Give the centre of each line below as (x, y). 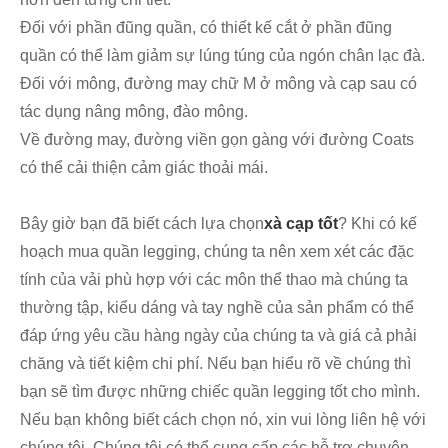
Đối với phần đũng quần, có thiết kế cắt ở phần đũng (206, 28)
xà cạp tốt (301, 224)
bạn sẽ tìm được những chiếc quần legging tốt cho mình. (220, 392)
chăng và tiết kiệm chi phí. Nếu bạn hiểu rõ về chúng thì (215, 364)
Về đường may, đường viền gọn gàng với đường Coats (217, 140)
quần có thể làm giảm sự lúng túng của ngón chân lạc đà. (222, 56)
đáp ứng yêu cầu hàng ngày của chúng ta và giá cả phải (218, 336)
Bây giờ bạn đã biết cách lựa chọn (142, 224)
